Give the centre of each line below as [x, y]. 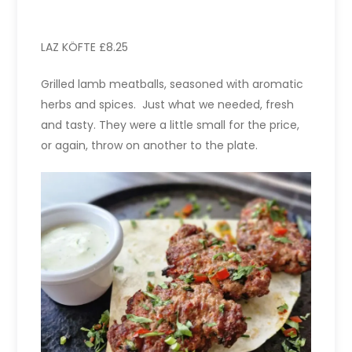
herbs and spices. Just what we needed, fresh [168, 105]
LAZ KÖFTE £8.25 [85, 48]
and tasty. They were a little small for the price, [170, 125]
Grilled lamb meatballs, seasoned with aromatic [172, 84]
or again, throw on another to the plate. [150, 146]
